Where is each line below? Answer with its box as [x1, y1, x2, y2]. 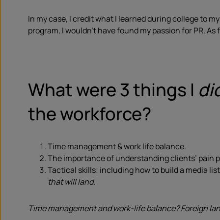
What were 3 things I [28, 78, 198, 102]
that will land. [48, 176, 95, 187]
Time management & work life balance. [48, 141, 186, 152]
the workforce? [28, 102, 151, 126]
